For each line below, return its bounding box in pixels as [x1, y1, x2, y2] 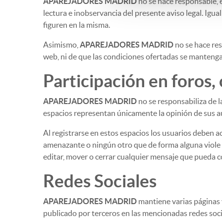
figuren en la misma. [43, 20, 110, 29]
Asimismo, [43, 40, 80, 49]
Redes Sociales [43, 171, 157, 191]
